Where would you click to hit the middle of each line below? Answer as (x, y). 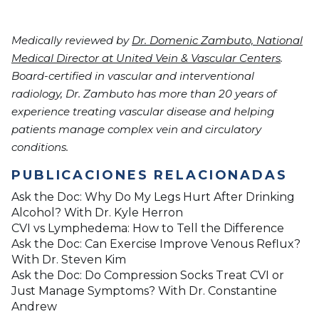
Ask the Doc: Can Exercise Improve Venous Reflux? (156, 244)
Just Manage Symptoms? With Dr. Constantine (144, 291)
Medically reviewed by (72, 41)
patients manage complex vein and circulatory (136, 130)
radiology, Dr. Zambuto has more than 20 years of (144, 94)
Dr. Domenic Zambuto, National (217, 41)
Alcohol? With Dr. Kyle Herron (97, 213)
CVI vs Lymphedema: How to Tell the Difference (148, 229)
